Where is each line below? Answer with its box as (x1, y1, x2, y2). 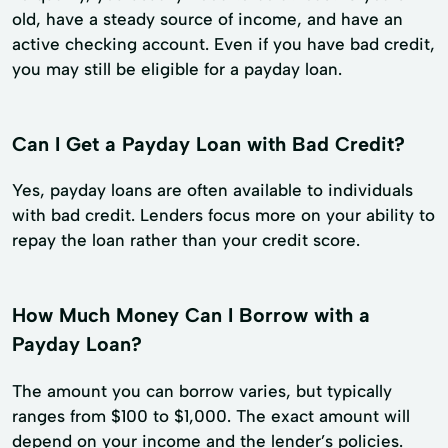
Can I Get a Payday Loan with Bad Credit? (12, 131, 405, 156)
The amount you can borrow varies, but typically (12, 381, 392, 402)
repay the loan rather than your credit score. (12, 230, 360, 251)
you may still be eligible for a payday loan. (12, 58, 342, 79)
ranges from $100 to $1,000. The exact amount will (12, 406, 410, 427)
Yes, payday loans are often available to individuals (12, 180, 413, 201)
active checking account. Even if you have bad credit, (12, 33, 435, 54)
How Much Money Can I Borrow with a (12, 303, 370, 328)
